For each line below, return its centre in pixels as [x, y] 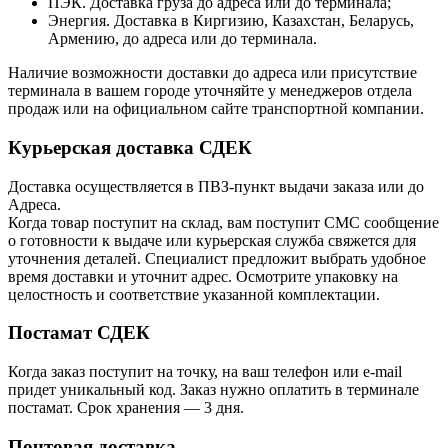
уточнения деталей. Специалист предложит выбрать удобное [217, 258]
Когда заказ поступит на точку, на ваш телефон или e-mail [205, 371]
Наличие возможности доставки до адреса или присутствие [212, 73]
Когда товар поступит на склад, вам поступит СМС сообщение [223, 222]
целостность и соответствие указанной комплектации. [194, 294]
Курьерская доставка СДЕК [130, 147]
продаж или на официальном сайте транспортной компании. [216, 109]
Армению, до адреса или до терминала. [182, 39]
